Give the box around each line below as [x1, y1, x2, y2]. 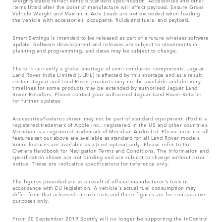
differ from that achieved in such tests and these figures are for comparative [12, 190, 206, 198]
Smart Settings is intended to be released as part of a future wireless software [12, 33, 209, 42]
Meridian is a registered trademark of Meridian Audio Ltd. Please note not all [12, 127, 209, 135]
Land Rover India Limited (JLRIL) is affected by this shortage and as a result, [12, 70, 204, 79]
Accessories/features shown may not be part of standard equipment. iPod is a [12, 114, 207, 122]
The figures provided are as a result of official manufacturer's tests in [12, 177, 188, 185]
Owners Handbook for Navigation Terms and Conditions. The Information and [12, 146, 209, 155]
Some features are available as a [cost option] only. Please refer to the [12, 140, 191, 148]
